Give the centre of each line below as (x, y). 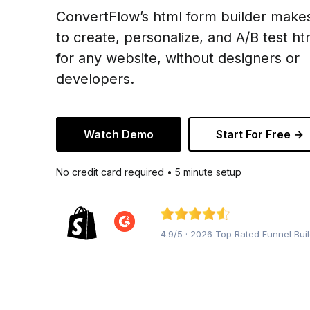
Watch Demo (118, 134)
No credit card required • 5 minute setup (148, 172)
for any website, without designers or (177, 58)
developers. (95, 79)
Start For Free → (259, 134)
